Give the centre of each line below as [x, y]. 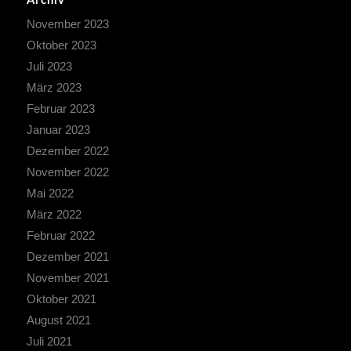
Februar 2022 [60, 235]
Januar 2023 [58, 129]
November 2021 [67, 277]
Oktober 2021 [61, 299]
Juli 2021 [49, 341]
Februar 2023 [60, 108]
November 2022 [67, 172]
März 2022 [54, 214]
